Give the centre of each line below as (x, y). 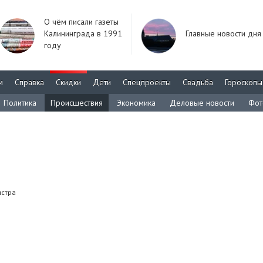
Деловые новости (202, 103)
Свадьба (198, 82)
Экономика (136, 103)
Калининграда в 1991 (83, 33)
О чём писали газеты (81, 22)
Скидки (68, 82)
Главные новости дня (223, 33)
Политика (20, 103)
